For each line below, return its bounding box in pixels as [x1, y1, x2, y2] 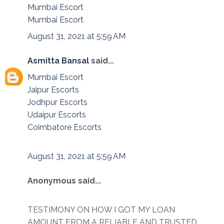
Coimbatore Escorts [27, 122, 101, 132]
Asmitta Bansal [27, 56, 89, 66]
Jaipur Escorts [27, 85, 79, 95]
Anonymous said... [27, 176, 101, 186]
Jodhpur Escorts [27, 97, 87, 107]
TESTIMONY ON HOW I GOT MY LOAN [27, 205, 175, 215]
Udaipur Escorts [27, 110, 86, 120]
